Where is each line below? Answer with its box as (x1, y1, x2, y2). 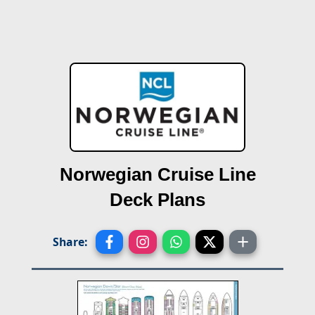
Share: (52, 234, 87, 250)
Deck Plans (110, 189, 205, 210)
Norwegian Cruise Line (59, 164, 256, 185)
